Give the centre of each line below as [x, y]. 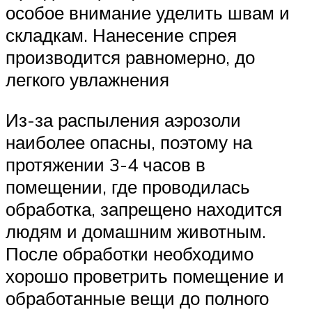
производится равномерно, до [130, 57]
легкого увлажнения [87, 80]
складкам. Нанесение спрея [121, 35]
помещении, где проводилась [128, 187]
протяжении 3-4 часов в [106, 164]
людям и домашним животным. [136, 231]
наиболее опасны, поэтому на [129, 142]
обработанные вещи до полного [137, 298]
